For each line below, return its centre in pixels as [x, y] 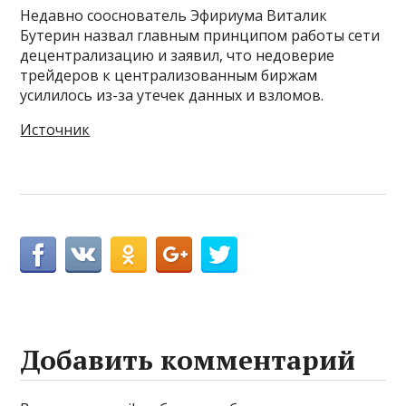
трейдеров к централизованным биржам [169, 75]
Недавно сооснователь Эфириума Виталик [174, 15]
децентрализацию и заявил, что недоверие [178, 55]
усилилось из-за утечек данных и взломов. [172, 95]
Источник [55, 129]
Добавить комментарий [188, 359]
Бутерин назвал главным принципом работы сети [200, 35]
